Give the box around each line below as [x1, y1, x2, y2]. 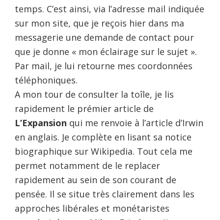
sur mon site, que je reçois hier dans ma [15, 17, 184, 29]
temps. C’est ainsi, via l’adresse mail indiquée [15, 2, 204, 15]
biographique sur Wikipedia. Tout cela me [15, 145, 192, 157]
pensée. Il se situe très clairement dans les [15, 188, 194, 200]
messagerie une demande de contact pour [15, 31, 194, 43]
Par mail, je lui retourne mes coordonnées [15, 59, 192, 72]
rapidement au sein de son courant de [15, 173, 176, 186]
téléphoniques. [15, 74, 78, 86]
